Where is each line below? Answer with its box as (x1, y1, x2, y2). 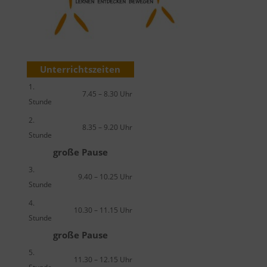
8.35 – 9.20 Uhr (82, 122, 132, 132)
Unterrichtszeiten (40, 63, 121, 75)
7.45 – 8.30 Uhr (82, 89, 132, 99)
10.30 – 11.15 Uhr (73, 205, 132, 215)
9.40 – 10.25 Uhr (77, 172, 132, 182)
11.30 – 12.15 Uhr (73, 254, 132, 265)
